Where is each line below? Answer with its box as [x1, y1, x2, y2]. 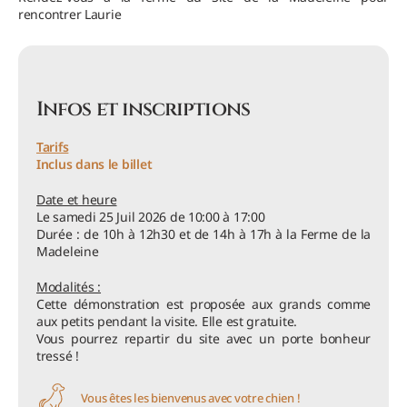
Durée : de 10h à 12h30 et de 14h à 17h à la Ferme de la [36, 225, 371, 243]
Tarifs [36, 138, 69, 156]
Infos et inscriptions [36, 96, 250, 124]
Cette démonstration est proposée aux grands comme [36, 295, 371, 313]
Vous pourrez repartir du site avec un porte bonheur [36, 330, 371, 348]
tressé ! [36, 347, 79, 365]
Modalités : [36, 278, 102, 296]
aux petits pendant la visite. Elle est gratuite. [36, 313, 298, 331]
